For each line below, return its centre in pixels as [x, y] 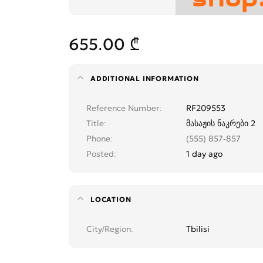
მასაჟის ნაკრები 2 [221, 124]
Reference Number [123, 108]
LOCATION [111, 200]
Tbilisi [198, 229]
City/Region [109, 229]
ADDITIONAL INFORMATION [145, 79]
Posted [100, 154]
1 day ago [204, 154]
